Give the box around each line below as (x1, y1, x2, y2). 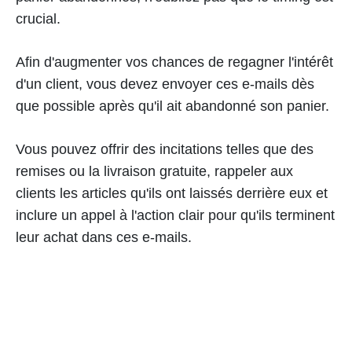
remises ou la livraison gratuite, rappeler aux (16, 163, 293, 180)
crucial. (16, 11, 64, 27)
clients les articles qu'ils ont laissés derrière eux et (16, 185, 328, 202)
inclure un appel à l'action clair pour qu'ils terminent (16, 207, 335, 224)
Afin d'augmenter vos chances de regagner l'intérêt (16, 54, 333, 71)
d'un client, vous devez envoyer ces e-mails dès (16, 76, 314, 93)
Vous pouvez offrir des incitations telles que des (16, 141, 313, 158)
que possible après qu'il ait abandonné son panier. (16, 98, 333, 115)
